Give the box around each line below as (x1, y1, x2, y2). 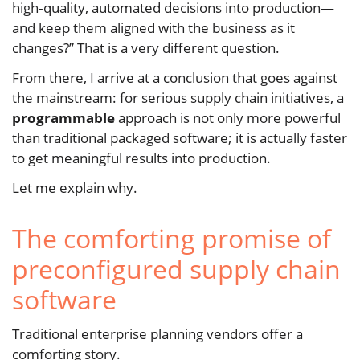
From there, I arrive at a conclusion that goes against (12, 67, 337, 87)
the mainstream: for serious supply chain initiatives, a (12, 88, 344, 107)
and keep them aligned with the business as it (12, 18, 295, 37)
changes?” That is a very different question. (12, 38, 280, 57)
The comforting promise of (12, 220, 331, 256)
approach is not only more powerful (115, 108, 341, 127)
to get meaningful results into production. (12, 148, 271, 167)
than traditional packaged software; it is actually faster (12, 128, 347, 147)
